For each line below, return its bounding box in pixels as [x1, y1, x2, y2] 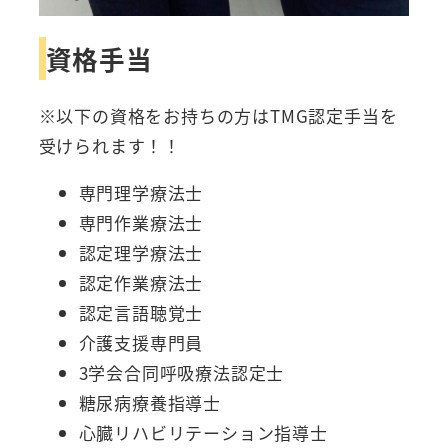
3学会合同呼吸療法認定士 [78, 360, 285, 386]
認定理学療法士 [78, 240, 204, 266]
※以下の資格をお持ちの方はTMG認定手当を [38, 103, 398, 129]
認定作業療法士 [78, 270, 204, 296]
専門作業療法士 [78, 210, 204, 236]
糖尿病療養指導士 [78, 390, 221, 416]
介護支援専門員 [78, 330, 204, 356]
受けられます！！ [38, 133, 181, 159]
